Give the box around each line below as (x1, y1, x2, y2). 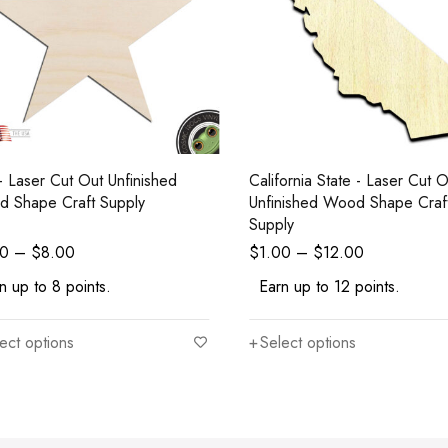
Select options (260, 331, 357, 355)
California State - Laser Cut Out (249, 169, 367, 193)
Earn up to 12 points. (259, 275, 401, 299)
